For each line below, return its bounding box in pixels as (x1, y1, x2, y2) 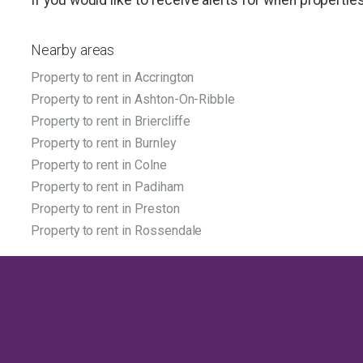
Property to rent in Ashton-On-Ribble (31, 92, 236, 108)
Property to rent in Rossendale (31, 223, 203, 239)
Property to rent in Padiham (31, 179, 184, 195)
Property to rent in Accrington (31, 70, 194, 86)
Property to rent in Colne (31, 157, 167, 173)
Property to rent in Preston (31, 201, 180, 217)
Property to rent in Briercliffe (31, 113, 191, 130)
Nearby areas (31, 41, 115, 59)
